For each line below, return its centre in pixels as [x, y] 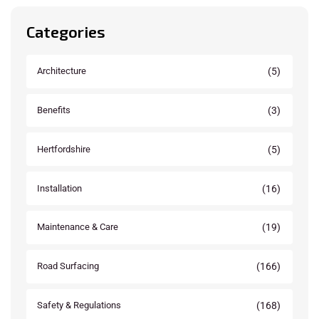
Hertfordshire [64, 149]
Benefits [54, 110]
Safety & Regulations [79, 305]
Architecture [62, 71]
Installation [59, 188]
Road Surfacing [68, 266]
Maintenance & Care [78, 227]
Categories [66, 31]
